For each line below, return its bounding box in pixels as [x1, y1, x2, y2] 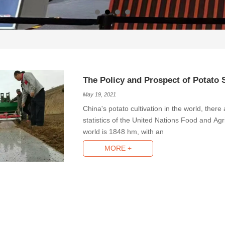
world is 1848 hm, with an [82, 128, 164, 136]
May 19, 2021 [82, 91, 116, 97]
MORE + [104, 144, 132, 153]
